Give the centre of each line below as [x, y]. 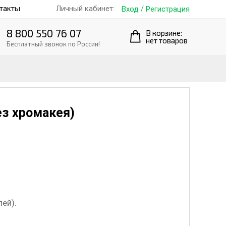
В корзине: [164, 33]
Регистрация [168, 9]
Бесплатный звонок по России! [53, 44]
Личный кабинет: [85, 9]
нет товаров [167, 40]
